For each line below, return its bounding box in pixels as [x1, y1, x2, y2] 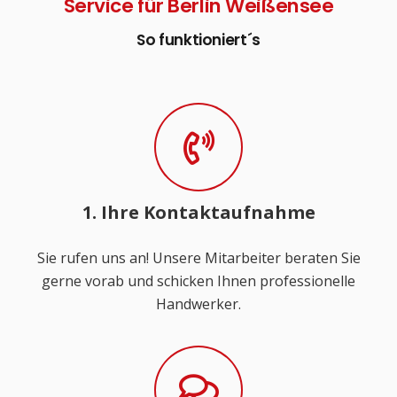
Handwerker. [156, 293, 241, 314]
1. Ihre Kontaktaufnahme [82, 199, 315, 224]
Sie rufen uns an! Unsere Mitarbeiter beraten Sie [36, 247, 361, 268]
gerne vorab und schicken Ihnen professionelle [42, 270, 355, 291]
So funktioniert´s [136, 28, 261, 51]
